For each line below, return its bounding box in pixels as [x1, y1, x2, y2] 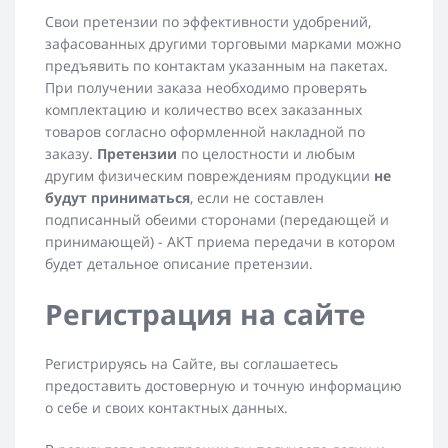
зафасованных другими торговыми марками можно [45, 34, 401, 54]
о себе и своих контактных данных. [45, 398, 288, 418]
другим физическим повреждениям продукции [45, 166, 374, 186]
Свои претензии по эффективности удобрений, [45, 12, 371, 32]
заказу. [45, 144, 97, 164]
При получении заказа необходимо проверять [45, 78, 367, 98]
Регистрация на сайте [45, 295, 366, 334]
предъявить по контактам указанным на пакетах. [45, 56, 388, 76]
